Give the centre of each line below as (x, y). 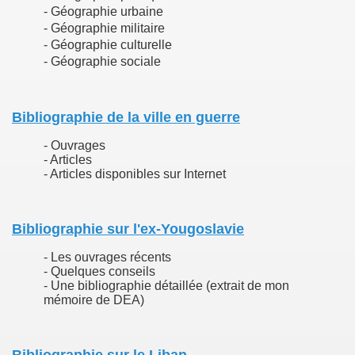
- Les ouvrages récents (107, 257)
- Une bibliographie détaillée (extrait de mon (166, 286)
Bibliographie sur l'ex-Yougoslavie (128, 229)
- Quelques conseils (99, 271)
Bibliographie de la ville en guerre (126, 117)
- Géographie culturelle (108, 45)
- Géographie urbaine (103, 11)
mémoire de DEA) (94, 300)
